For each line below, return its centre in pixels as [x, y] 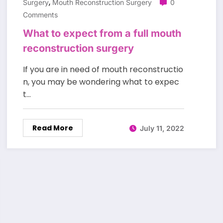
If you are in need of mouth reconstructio [103, 70]
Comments [40, 15]
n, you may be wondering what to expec [101, 82]
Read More [53, 128]
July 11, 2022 [162, 128]
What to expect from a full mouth [102, 34]
